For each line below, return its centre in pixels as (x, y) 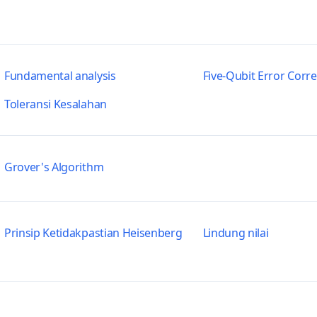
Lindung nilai (236, 233)
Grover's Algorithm (54, 167)
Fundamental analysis (60, 76)
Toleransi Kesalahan (55, 104)
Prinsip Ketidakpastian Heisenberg (93, 233)
